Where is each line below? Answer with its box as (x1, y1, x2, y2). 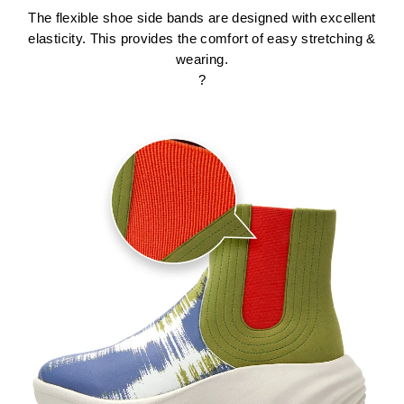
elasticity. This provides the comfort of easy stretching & (28, 32, 376, 47)
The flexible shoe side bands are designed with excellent (28, 11, 376, 26)
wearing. (176, 52, 228, 68)
